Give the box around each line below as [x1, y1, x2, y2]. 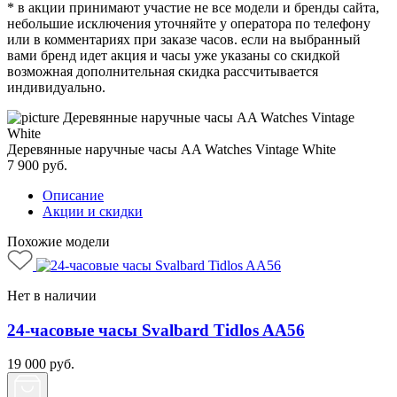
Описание [43, 187, 104, 203]
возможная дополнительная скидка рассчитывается [7, 63, 318, 79]
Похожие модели [7, 233, 110, 249]
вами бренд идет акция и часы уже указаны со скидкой [7, 47, 340, 63]
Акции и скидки [43, 203, 143, 219]
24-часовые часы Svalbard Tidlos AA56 [7, 320, 305, 339]
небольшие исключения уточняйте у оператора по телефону [7, 15, 370, 31]
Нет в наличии [7, 287, 97, 303]
